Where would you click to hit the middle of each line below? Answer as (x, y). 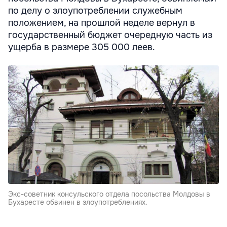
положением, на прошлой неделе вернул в (102, 23)
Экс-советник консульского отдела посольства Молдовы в (109, 194)
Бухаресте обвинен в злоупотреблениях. (78, 202)
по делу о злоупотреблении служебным (95, 11)
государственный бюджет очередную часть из (110, 35)
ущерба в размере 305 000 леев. (82, 47)
